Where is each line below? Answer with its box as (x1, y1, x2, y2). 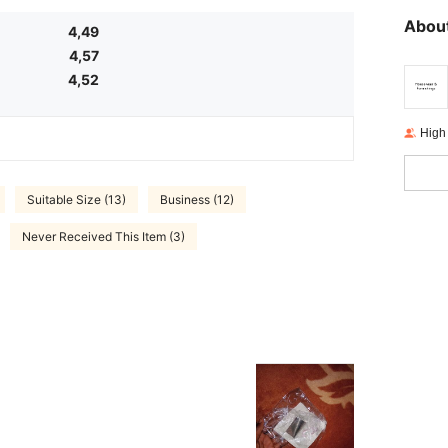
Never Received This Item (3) (22, 228, 185, 244)
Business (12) (160, 191, 234, 207)
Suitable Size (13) (27, 191, 126, 207)
